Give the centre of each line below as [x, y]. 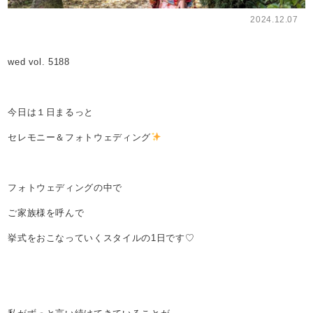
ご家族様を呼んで [46, 213]
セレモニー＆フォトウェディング [79, 137]
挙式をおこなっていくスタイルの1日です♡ [101, 238]
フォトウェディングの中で [65, 188]
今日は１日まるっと [51, 112]
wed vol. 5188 [39, 62]
